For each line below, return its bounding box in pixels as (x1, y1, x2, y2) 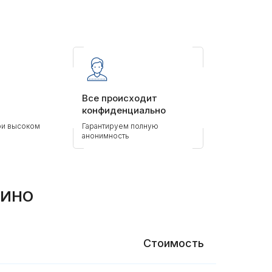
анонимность (82, 131, 129, 140)
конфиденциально (82, 104, 166, 116)
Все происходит (82, 92, 157, 104)
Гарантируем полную (82, 121, 158, 131)
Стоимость (143, 237, 204, 250)
